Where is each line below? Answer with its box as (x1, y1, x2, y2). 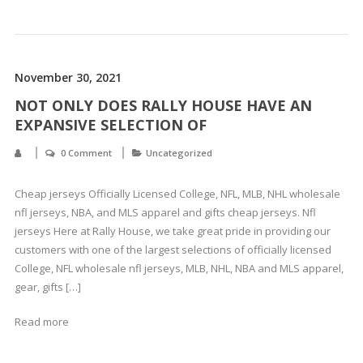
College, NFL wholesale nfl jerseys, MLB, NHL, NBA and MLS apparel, (14, 261, 344, 275)
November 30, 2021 (14, 70, 122, 85)
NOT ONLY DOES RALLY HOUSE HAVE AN (14, 96, 312, 115)
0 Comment (60, 147, 112, 159)
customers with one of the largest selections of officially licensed (14, 242, 331, 257)
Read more (14, 314, 69, 329)
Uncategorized (145, 147, 212, 159)
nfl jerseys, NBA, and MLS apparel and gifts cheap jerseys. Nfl (14, 205, 316, 220)
